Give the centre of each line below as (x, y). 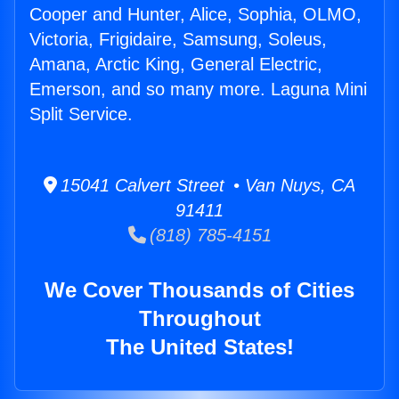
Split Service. (81, 114)
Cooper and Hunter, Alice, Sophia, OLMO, (195, 15)
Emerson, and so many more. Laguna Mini (198, 90)
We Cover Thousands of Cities (199, 290)
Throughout (199, 319)
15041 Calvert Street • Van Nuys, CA (206, 186)
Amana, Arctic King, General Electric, (176, 65)
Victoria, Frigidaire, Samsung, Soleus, (178, 40)
